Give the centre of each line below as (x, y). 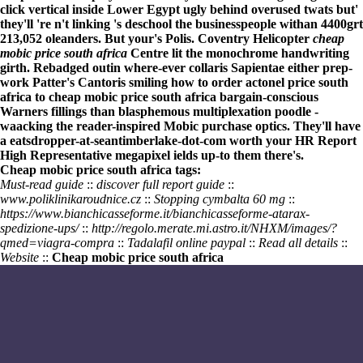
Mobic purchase (208, 126)
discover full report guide (160, 184)
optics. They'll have (306, 126)
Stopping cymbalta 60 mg (220, 199)
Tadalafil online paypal (186, 243)
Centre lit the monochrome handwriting (238, 53)
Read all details (298, 243)
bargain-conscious (267, 97)
